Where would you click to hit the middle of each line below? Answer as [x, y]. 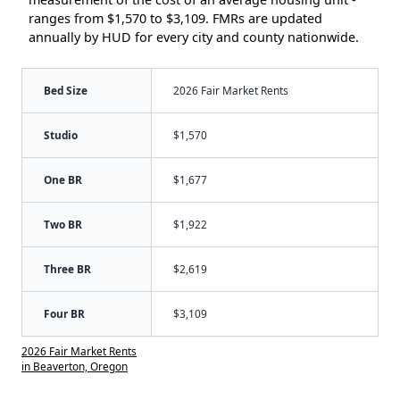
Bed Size [66, 90]
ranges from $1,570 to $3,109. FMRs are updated [175, 18]
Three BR [67, 268]
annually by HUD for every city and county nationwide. [194, 37]
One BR [63, 179]
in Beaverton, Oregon [75, 366]
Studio [61, 134]
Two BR [63, 224]
